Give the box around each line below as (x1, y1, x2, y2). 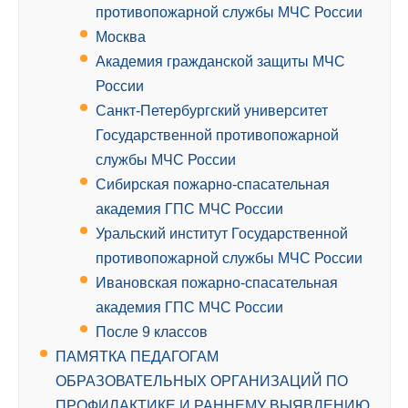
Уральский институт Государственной (96, 226, 348, 242)
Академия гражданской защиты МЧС (96, 54, 345, 70)
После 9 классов (96, 324, 208, 341)
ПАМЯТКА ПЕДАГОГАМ (56, 349, 219, 365)
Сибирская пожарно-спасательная (96, 177, 330, 193)
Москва (96, 29, 146, 46)
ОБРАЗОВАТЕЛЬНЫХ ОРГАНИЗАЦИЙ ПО (56, 373, 348, 390)
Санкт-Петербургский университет (96, 103, 328, 119)
